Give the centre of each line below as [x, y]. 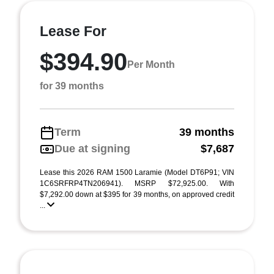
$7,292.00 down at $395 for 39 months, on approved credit [137, 194]
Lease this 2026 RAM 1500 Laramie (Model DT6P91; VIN [137, 172]
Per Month [151, 64]
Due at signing [92, 149]
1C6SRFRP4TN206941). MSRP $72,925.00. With [137, 183]
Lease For [73, 31]
